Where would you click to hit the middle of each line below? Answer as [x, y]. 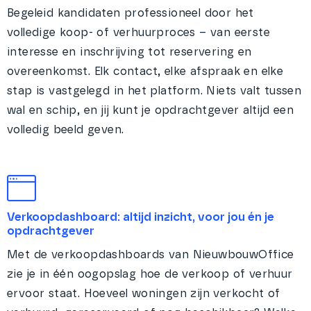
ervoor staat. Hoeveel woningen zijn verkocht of [144, 294]
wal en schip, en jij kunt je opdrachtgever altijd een [151, 110]
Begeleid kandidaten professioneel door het [131, 13]
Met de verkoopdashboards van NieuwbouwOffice [151, 255]
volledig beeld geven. [66, 130]
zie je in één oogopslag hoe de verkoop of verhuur [150, 274]
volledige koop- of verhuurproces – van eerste [138, 33]
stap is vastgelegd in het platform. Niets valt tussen [154, 91]
